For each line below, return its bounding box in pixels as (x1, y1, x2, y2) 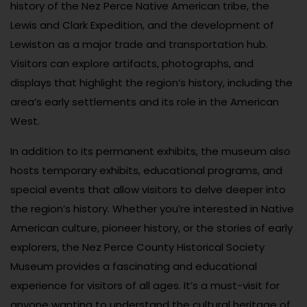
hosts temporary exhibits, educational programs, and (10, 163, 282, 178)
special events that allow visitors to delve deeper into (10, 182, 286, 197)
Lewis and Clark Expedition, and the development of (10, 18, 274, 33)
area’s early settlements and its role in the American (10, 95, 279, 110)
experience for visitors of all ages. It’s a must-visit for (10, 278, 280, 293)
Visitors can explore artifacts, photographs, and (10, 56, 254, 71)
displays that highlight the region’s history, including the (10, 75, 293, 90)
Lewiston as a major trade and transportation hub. (10, 37, 268, 52)
